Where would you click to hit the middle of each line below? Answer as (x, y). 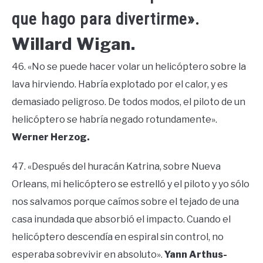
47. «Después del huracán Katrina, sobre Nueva (116, 167)
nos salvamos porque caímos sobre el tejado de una (125, 202)
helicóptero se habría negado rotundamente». (114, 120)
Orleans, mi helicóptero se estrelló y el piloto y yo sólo (131, 184)
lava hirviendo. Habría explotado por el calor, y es (120, 85)
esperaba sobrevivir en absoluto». (88, 255)
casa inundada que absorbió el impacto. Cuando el (121, 220)
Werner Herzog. (51, 137)
